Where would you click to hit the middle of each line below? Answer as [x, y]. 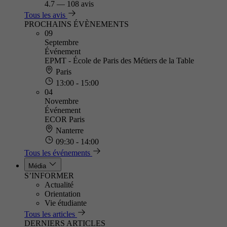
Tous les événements [57, 153]
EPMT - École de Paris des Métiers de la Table [119, 61]
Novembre [62, 101]
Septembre [62, 42]
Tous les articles [50, 214]
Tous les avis [45, 15]
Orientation [63, 194]
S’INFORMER [49, 176]
